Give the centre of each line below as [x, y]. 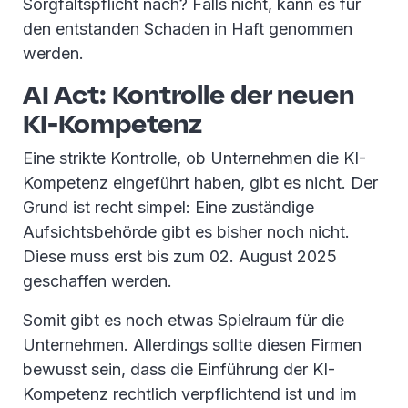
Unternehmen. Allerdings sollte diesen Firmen [192, 345]
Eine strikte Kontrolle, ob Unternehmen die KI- [194, 158]
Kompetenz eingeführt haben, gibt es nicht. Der [200, 183]
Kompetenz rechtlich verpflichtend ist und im [190, 394]
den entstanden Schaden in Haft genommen [188, 29]
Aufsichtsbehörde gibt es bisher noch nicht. [186, 232]
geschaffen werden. [97, 281]
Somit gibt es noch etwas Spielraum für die [184, 320]
